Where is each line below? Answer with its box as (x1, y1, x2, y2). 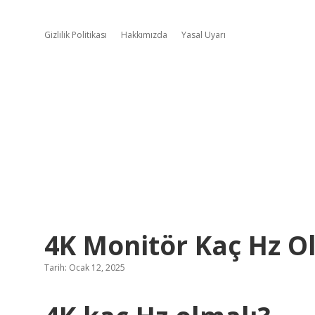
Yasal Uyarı (181, 29, 226, 41)
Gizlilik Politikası (44, 29, 107, 41)
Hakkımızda (121, 29, 167, 41)
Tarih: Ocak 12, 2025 (44, 262, 125, 274)
